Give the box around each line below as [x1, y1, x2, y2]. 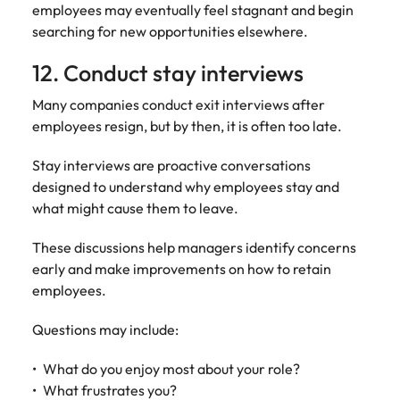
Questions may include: [32, 321, 179, 338]
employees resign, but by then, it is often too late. [32, 117, 342, 135]
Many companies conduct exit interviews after [32, 96, 325, 113]
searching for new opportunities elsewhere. [32, 22, 308, 40]
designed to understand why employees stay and [32, 178, 339, 196]
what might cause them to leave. [32, 199, 238, 217]
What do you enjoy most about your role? [43, 360, 300, 378]
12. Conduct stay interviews [32, 59, 304, 87]
